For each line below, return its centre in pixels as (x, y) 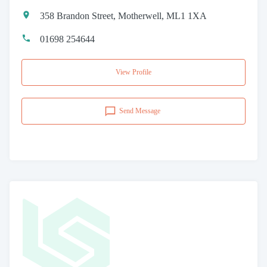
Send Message (140, 111)
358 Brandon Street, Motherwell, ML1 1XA (123, 16)
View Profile (133, 72)
